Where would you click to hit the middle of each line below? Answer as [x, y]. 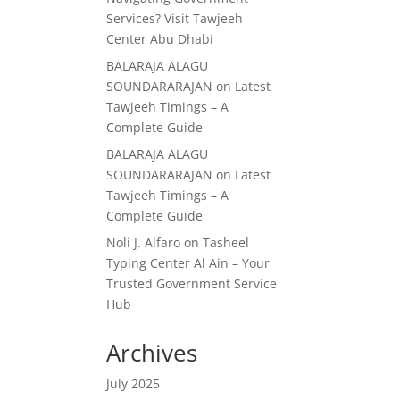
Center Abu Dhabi [160, 38]
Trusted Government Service [192, 283]
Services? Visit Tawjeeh [175, 18]
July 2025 [133, 383]
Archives [152, 352]
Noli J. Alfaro [144, 242]
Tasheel [226, 242]
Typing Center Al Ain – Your [188, 262]
